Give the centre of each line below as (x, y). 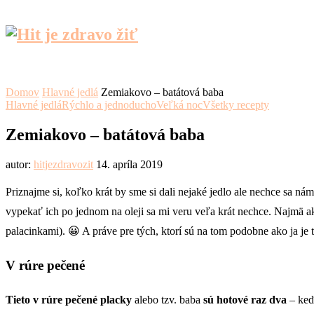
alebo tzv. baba (168, 300)
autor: (20, 164)
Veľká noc (179, 104)
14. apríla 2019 (129, 164)
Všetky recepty (236, 104)
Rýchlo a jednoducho (109, 104)
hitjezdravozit (63, 164)
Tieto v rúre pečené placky (69, 300)
